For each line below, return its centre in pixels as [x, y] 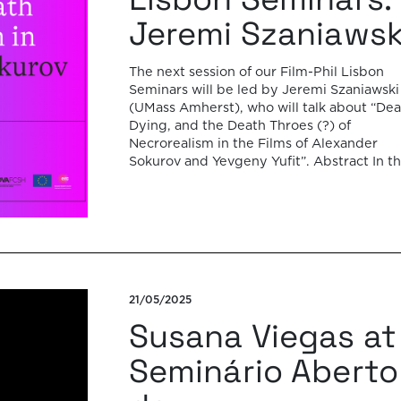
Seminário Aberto [263, 371]
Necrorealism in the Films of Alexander [253, 144]
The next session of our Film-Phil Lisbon [256, 73]
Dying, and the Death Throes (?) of [239, 126]
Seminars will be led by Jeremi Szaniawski [264, 90]
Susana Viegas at [262, 336]
